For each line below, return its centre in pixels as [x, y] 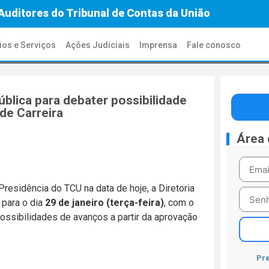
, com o [179, 203]
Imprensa [159, 45]
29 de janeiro [74, 203]
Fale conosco [214, 45]
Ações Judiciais [98, 45]
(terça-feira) [135, 203]
